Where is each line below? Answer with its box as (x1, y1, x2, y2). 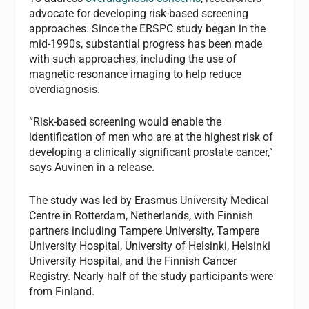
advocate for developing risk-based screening (29, 6, 249, 20)
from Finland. (29, 284, 95, 298)
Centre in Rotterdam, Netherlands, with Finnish (29, 208, 254, 222)
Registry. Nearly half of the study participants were (29, 269, 274, 283)
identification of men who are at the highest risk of (29, 130, 274, 144)
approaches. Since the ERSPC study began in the (29, 21, 266, 35)
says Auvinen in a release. (29, 161, 155, 175)
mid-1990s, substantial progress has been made (29, 37, 263, 50)
